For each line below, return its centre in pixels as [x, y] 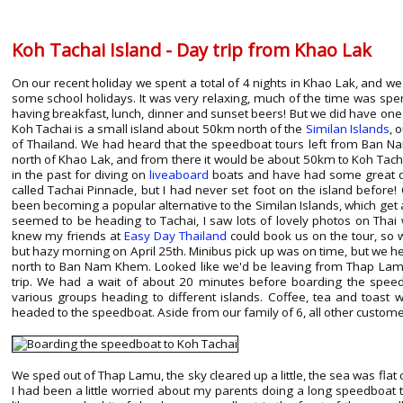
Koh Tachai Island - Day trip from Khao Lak [191, 49]
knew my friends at [67, 236]
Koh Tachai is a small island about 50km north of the [158, 129]
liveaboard [179, 175]
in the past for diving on [80, 175]
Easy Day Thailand [175, 236]
